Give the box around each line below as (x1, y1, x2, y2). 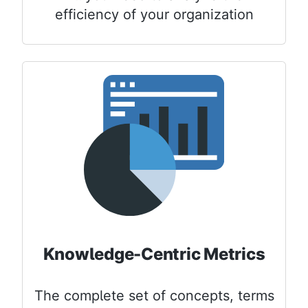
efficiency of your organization (54, 6, 254, 23)
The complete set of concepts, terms (34, 287, 274, 305)
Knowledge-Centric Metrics (43, 244, 265, 265)
